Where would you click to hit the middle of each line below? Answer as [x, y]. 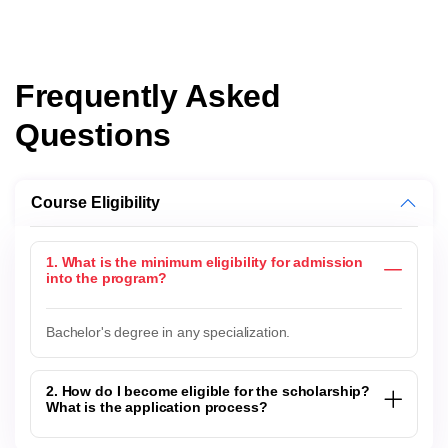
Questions [93, 135]
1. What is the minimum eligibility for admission [205, 262]
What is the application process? [157, 407]
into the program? [106, 278]
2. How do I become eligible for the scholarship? [208, 391]
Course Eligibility [95, 203]
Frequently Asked [148, 96]
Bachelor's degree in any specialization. [168, 332]
